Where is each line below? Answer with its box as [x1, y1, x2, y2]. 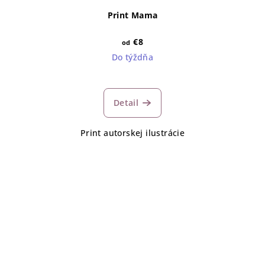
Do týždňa [111, 51, 154, 63]
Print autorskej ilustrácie [80, 127, 185, 139]
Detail [113, 97, 139, 109]
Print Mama [107, 9, 158, 21]
